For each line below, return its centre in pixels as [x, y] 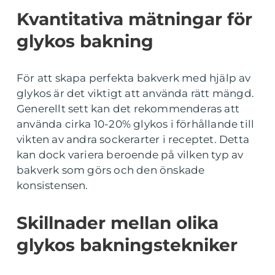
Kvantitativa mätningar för [134, 19]
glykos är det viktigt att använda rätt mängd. [136, 94]
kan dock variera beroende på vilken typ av [130, 155]
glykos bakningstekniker [127, 245]
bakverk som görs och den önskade [111, 170]
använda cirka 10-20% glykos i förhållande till [136, 124]
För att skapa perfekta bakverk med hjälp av [134, 78]
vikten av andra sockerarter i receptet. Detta [133, 140]
